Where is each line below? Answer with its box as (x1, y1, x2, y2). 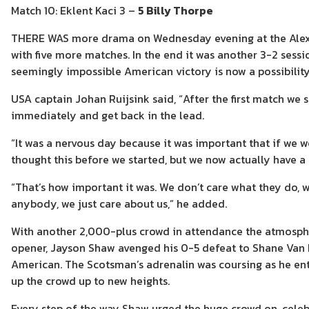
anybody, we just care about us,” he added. (11, 195, 227, 212)
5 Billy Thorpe (138, 2, 213, 19)
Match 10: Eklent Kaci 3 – (11, 2, 138, 19)
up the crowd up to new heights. (11, 272, 170, 290)
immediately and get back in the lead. (11, 107, 204, 124)
